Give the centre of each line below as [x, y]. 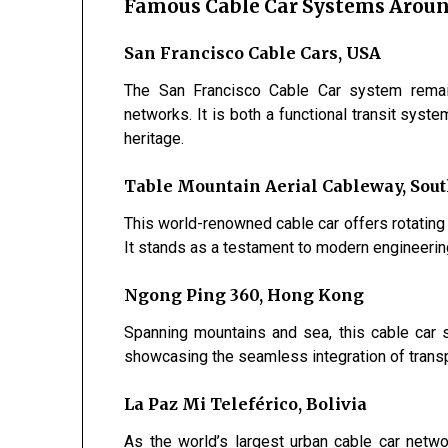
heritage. [154, 138]
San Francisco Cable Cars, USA [253, 52]
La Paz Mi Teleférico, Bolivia [246, 403]
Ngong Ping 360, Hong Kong [244, 294]
